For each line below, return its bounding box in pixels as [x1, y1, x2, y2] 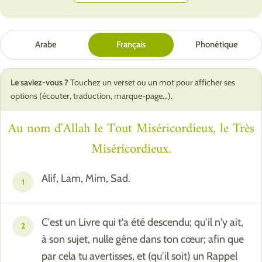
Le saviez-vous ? [11, 77, 68, 88]
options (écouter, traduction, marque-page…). [11, 90, 173, 101]
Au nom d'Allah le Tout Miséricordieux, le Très [8, 117, 254, 140]
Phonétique [195, 39, 238, 50]
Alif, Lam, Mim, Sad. [42, 171, 130, 185]
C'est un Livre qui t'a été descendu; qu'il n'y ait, [42, 216, 243, 229]
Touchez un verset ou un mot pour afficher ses [68, 77, 235, 88]
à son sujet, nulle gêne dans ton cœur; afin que [42, 233, 244, 246]
